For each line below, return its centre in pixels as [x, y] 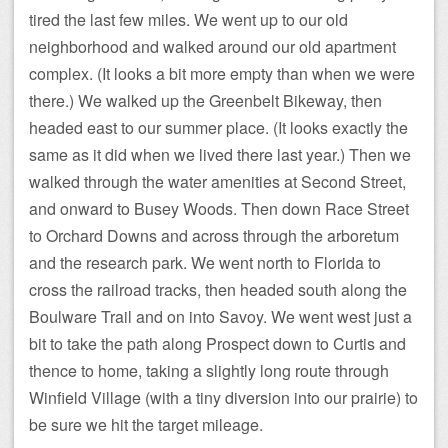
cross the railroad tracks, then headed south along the [218, 290]
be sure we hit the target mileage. [146, 425]
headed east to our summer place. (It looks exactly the [218, 128]
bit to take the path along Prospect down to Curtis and [217, 344]
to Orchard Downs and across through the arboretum [214, 236]
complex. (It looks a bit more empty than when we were [222, 74]
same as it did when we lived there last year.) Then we [220, 155]
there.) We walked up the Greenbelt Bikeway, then [205, 101]
